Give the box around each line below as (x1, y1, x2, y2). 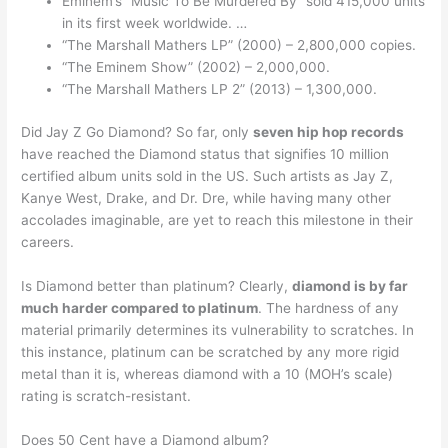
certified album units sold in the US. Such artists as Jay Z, (21, 167, 394, 184)
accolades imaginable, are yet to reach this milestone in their (21, 211, 414, 228)
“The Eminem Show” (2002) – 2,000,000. (62, 59, 331, 76)
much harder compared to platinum (21, 299, 259, 316)
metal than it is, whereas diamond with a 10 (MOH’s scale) (21, 365, 394, 382)
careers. (21, 233, 75, 250)
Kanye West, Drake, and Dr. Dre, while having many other (21, 189, 392, 206)
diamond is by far (292, 277, 409, 294)
